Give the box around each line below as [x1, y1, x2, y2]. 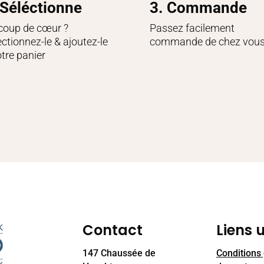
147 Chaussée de [82, 247, 156, 259]
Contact [82, 220, 143, 240]
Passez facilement [149, 21, 235, 34]
